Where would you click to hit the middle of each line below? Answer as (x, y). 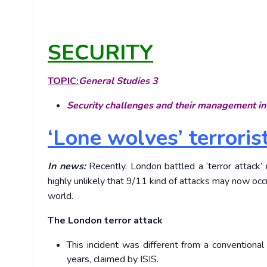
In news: (67, 167)
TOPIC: (63, 81)
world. (60, 196)
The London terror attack (105, 221)
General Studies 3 (118, 81)
